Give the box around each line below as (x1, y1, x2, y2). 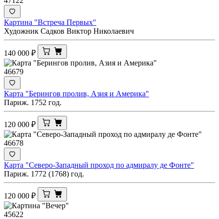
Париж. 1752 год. (4, 98, 62, 107)
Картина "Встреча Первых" (4, 18, 96, 26)
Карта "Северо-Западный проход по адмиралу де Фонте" (4, 160, 194, 169)
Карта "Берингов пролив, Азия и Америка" (4, 89, 149, 98)
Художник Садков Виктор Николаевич (4, 26, 134, 35)
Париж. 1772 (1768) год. (4, 169, 84, 178)
